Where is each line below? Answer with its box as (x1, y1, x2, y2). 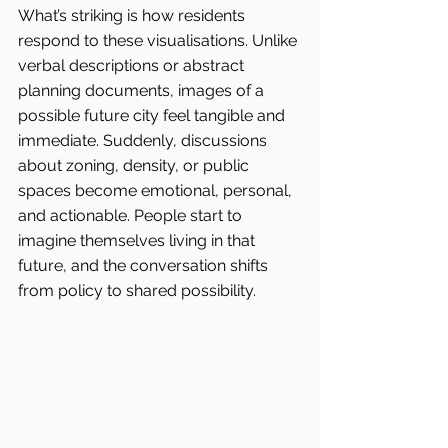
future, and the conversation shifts (18, 256, 272, 276)
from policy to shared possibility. (18, 281, 256, 301)
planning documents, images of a (18, 81, 268, 101)
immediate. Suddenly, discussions (18, 131, 271, 151)
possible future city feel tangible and (18, 106, 289, 126)
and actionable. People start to (18, 206, 246, 226)
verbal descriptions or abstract (18, 56, 248, 76)
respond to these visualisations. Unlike (18, 31, 301, 51)
